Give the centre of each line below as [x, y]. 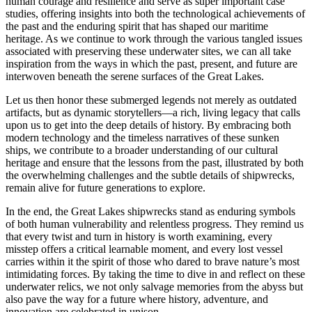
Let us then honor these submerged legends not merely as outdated [151, 100]
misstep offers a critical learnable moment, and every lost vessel [144, 249]
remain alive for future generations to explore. [106, 188]
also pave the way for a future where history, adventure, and [137, 299]
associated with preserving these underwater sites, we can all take [148, 52]
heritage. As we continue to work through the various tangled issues [154, 39]
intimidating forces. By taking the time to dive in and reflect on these [155, 274]
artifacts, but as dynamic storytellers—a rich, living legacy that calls [153, 113]
